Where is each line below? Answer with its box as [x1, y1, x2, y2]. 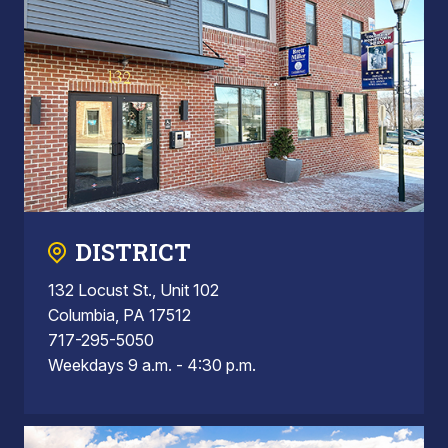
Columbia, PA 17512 [48, 304, 191, 325]
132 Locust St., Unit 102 [48, 279, 219, 300]
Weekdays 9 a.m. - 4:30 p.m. [48, 354, 256, 375]
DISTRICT [75, 235, 191, 268]
